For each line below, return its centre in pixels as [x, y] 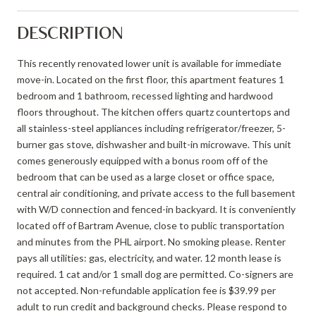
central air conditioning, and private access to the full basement [156, 193]
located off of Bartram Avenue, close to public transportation [151, 225]
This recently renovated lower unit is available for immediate [149, 63]
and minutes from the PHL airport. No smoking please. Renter [151, 241]
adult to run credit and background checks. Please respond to [152, 306]
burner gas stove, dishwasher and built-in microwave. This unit [154, 144]
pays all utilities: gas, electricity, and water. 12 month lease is [149, 257]
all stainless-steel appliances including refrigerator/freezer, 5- [151, 128]
